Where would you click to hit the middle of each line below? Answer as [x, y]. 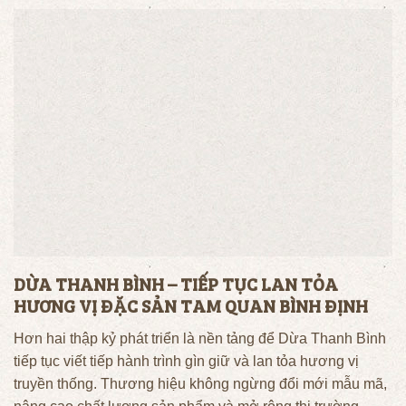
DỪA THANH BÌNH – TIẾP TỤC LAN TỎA [176, 286]
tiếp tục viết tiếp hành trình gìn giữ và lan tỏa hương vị [186, 362]
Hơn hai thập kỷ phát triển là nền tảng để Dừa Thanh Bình [200, 339]
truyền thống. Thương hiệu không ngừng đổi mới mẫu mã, [200, 384]
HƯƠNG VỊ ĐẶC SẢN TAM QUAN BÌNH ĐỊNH [191, 308]
